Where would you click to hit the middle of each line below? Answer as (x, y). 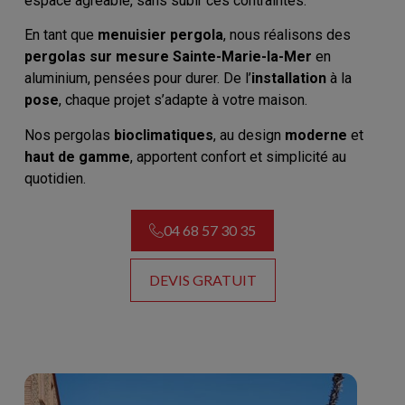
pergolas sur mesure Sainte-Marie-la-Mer (168, 57)
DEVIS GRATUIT (202, 279)
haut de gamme (77, 156)
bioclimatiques (163, 135)
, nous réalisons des (287, 35)
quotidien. (55, 178)
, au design (249, 135)
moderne (316, 135)
